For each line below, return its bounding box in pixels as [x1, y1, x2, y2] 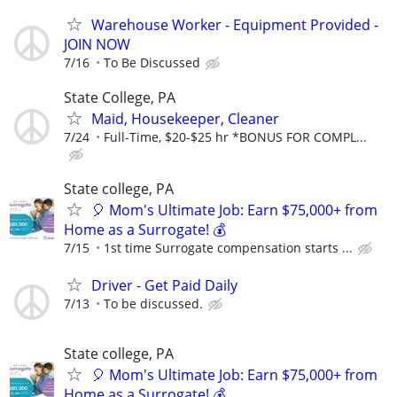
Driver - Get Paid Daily [91, 275, 237, 295]
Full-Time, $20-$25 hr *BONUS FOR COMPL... [104, 128, 367, 146]
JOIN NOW [64, 34, 130, 54]
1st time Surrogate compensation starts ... [104, 239, 353, 257]
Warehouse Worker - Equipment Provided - [91, 14, 378, 35]
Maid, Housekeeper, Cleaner [91, 109, 279, 129]
